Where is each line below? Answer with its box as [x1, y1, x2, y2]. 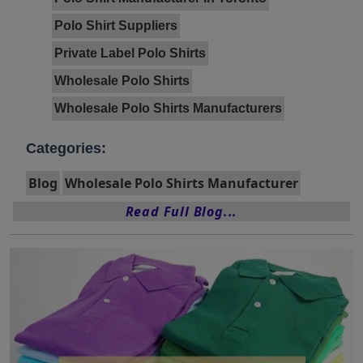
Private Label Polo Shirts [54, 46, 206, 61]
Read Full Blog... [125, 203, 238, 221]
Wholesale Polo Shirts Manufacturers [54, 101, 282, 116]
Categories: [26, 140, 106, 157]
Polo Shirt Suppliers [54, 19, 177, 33]
